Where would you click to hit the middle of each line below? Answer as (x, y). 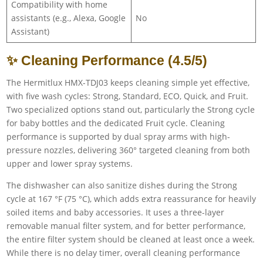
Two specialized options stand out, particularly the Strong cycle (131, 109)
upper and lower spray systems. (70, 163)
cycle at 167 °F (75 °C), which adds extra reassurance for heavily (131, 198)
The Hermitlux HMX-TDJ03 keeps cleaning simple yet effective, (128, 82)
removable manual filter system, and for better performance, (126, 225)
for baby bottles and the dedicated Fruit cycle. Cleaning (116, 123)
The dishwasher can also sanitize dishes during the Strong (122, 185)
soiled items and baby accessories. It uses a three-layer (116, 212)
